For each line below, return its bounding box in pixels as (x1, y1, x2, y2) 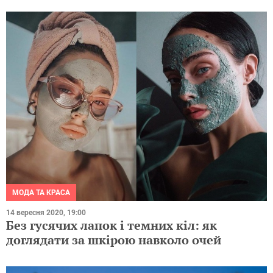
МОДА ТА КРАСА (12, 188, 70, 197)
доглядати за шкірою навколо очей (6, 232, 221, 249)
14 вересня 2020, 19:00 (6, 208, 86, 218)
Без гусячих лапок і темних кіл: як (6, 217, 217, 234)
